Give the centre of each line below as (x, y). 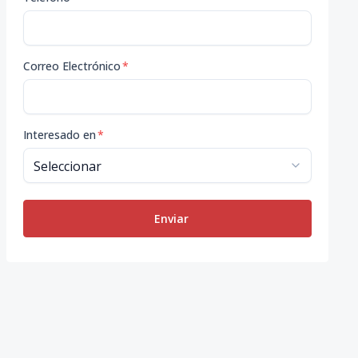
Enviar (171, 219)
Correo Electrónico (72, 66)
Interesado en (59, 135)
